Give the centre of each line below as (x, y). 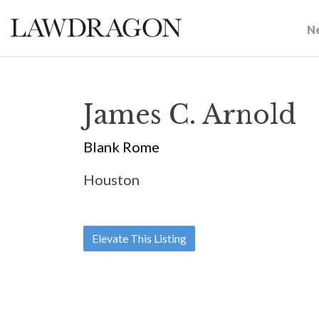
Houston (111, 179)
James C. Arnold (190, 115)
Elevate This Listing (139, 238)
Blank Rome (121, 147)
